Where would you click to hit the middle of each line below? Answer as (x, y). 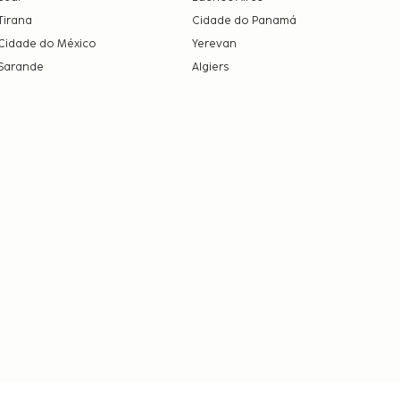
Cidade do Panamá (244, 21)
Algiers (210, 67)
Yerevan (214, 44)
